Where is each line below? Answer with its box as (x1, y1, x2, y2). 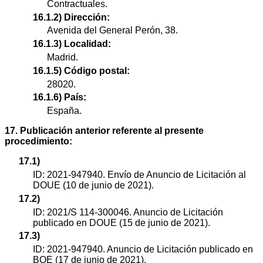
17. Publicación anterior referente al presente (5, 126, 204, 136)
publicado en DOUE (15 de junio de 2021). (33, 217, 210, 228)
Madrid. (47, 52, 78, 62)
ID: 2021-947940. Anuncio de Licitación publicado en (33, 244, 253, 255)
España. (47, 106, 82, 116)
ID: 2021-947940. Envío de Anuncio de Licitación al (33, 169, 246, 180)
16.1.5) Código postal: (33, 65, 130, 76)
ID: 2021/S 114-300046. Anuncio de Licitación (33, 207, 223, 217)
